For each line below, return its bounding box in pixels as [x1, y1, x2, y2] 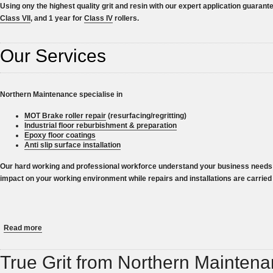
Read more [4, 223, 42, 232]
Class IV [84, 13, 113, 23]
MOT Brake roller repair [24, 111, 106, 120]
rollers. [113, 13, 139, 23]
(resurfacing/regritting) [106, 111, 186, 120]
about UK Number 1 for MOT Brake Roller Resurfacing [42, 221, 230, 230]
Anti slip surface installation [24, 140, 121, 149]
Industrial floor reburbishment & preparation [24, 121, 177, 130]
